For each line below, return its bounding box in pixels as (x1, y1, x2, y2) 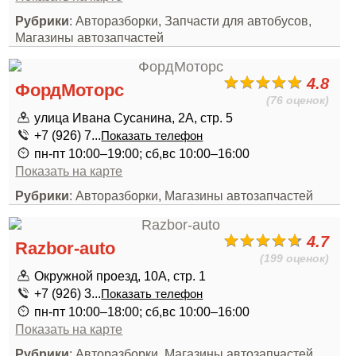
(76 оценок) (266, 94, 330, 106)
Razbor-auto (15, 238, 116, 258)
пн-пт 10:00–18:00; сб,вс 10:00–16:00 (34, 304, 250, 319)
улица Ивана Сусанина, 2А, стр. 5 (34, 110, 234, 125)
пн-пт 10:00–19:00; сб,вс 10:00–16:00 (34, 146, 250, 161)
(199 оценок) (260, 252, 330, 265)
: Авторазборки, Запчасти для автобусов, (69, 14, 312, 28)
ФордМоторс (15, 80, 125, 100)
